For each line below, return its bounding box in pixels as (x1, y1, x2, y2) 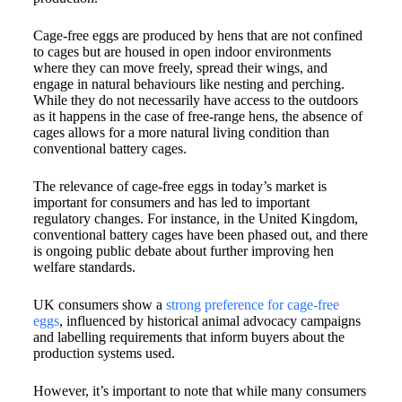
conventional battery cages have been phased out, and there (32, 227, 368, 242)
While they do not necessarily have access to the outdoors (32, 92, 358, 108)
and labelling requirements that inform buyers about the (32, 329, 345, 345)
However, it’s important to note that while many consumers (32, 383, 366, 398)
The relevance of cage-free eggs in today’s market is (32, 179, 327, 194)
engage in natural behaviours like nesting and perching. (32, 76, 345, 92)
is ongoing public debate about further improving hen (32, 243, 334, 258)
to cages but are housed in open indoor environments (32, 44, 331, 59)
